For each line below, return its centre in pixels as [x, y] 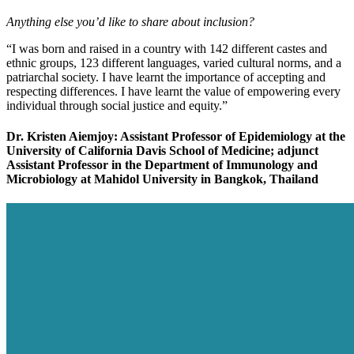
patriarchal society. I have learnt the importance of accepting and [166, 77]
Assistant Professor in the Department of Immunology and [162, 164]
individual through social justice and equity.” [117, 105]
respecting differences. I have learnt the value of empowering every [173, 91]
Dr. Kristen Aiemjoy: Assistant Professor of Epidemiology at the [176, 136]
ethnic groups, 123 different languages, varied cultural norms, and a [174, 62]
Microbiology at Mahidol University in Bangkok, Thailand [162, 179]
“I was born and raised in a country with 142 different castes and [167, 48]
